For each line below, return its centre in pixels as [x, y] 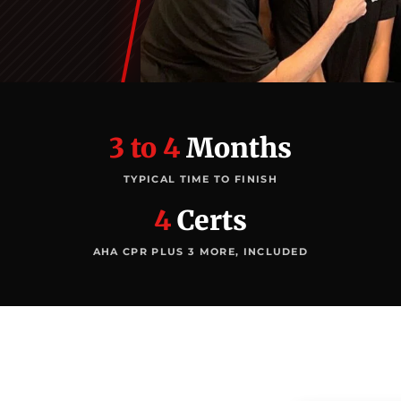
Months [236, 147]
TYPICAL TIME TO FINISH [200, 179]
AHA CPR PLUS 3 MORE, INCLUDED [200, 251]
